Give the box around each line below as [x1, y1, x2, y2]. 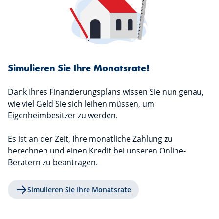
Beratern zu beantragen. [8, 157, 98, 168]
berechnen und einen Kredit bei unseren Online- [8, 145, 186, 156]
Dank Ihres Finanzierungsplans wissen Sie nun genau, [8, 87, 204, 98]
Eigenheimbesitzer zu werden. [8, 110, 118, 121]
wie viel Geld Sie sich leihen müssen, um [8, 98, 154, 109]
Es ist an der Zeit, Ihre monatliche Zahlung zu [8, 133, 173, 145]
